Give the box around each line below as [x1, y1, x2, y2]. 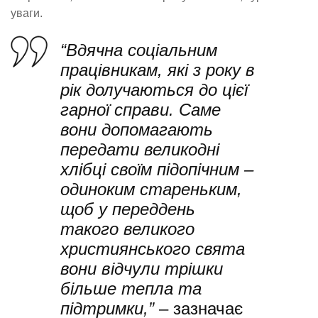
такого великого [60, 219, 194, 238]
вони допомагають [60, 119, 213, 139]
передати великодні [60, 139, 219, 159]
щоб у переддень [60, 199, 195, 219]
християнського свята [60, 238, 245, 258]
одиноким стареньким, [60, 179, 242, 199]
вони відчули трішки [60, 258, 223, 278]
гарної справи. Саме [60, 99, 221, 119]
